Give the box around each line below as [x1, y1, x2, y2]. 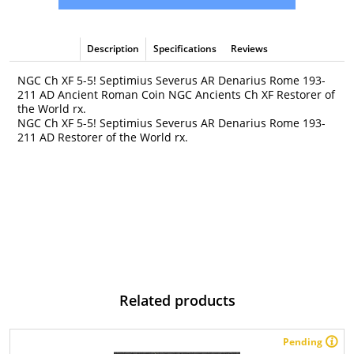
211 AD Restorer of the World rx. [17, 130, 188, 145]
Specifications [153, 42, 217, 55]
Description [86, 42, 139, 55]
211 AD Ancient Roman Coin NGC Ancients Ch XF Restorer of [17, 87, 335, 102]
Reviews [230, 42, 268, 55]
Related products [119, 291, 235, 310]
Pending [283, 335, 322, 348]
